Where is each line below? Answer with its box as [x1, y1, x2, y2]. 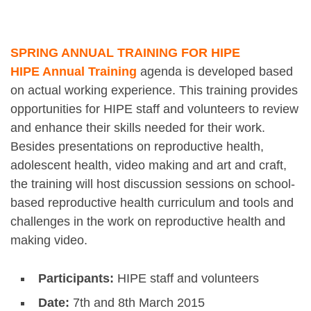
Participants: [38, 271, 114, 285]
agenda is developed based [137, 64, 293, 78]
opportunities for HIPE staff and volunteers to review [10, 101, 299, 116]
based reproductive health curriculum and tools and [10, 195, 294, 210]
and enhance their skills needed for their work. [10, 120, 265, 135]
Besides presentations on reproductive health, [10, 139, 264, 153]
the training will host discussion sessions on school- [10, 176, 295, 191]
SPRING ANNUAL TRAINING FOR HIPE [10, 45, 240, 60]
